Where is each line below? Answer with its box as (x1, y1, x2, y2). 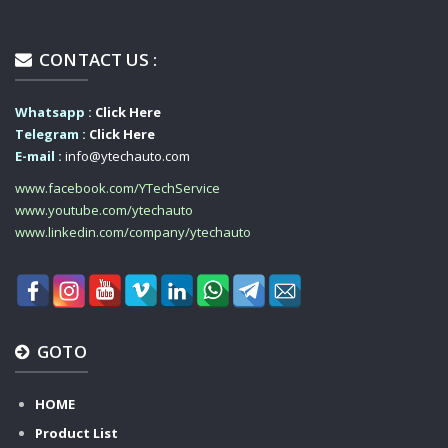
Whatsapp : (15, 102, 95, 121)
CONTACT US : (35, 48, 158, 72)
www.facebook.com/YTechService (15, 178, 220, 197)
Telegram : (15, 124, 86, 143)
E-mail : (15, 146, 62, 165)
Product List (35, 423, 118, 442)
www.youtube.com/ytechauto (15, 200, 193, 219)
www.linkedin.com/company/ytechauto (15, 222, 251, 241)
